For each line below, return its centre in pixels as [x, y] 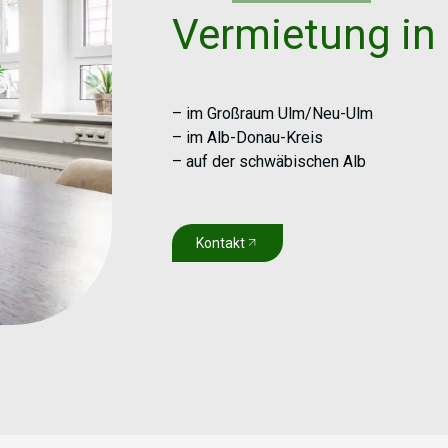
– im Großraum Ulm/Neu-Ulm [272, 114]
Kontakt [220, 243]
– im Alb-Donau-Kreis [247, 138]
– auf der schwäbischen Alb [269, 162]
